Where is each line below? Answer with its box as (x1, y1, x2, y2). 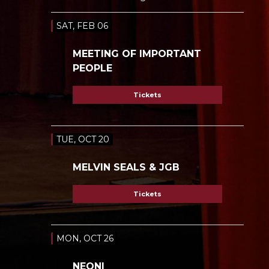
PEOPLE (72, 62, 112, 74)
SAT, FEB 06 (56, 20, 108, 31)
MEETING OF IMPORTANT (72, 47, 201, 59)
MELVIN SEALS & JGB (72, 161, 180, 173)
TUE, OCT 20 (56, 133, 109, 145)
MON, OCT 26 (56, 232, 113, 244)
